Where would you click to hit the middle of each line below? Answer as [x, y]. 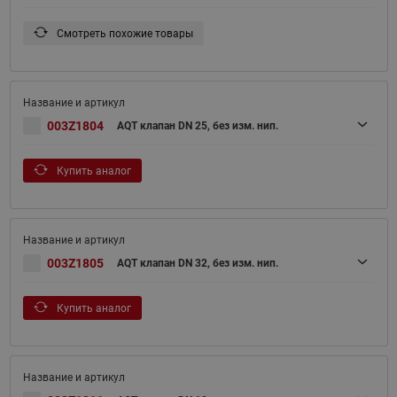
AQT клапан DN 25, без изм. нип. [197, 126]
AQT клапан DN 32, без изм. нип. [197, 264]
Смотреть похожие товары [123, 34]
